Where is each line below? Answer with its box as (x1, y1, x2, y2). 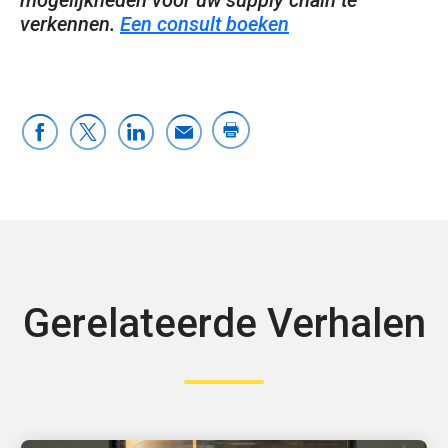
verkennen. (20, 11, 120, 36)
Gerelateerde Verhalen (22, 299, 426, 347)
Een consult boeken (120, 11, 289, 36)
